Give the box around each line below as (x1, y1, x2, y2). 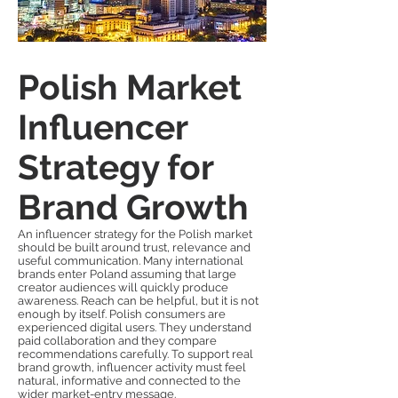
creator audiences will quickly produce (18, 281, 228, 294)
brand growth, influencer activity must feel (18, 361, 246, 374)
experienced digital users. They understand (18, 321, 251, 334)
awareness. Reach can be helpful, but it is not (18, 294, 259, 307)
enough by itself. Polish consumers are (18, 307, 226, 321)
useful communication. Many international (18, 254, 243, 267)
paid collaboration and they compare (18, 334, 217, 347)
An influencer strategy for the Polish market (18, 227, 252, 241)
